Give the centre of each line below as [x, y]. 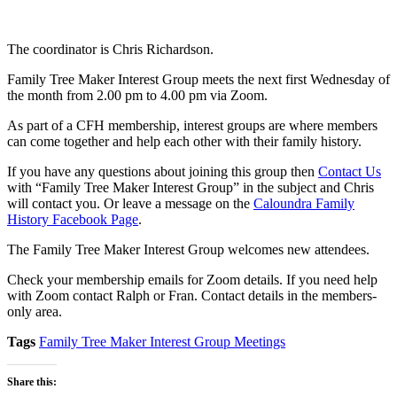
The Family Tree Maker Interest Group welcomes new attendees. [188, 249]
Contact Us [350, 171]
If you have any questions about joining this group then [163, 171]
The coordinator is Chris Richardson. [110, 49]
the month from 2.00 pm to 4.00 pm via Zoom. [137, 95]
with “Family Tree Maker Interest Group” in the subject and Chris [191, 187]
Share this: [32, 381]
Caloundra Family [304, 203]
